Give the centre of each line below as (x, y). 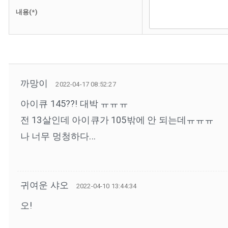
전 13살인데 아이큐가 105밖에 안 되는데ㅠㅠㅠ (117, 120)
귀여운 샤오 (44, 185)
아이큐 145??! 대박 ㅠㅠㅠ (74, 104)
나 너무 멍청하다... (58, 136)
